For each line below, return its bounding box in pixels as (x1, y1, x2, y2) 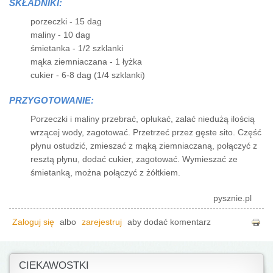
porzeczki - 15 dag (30, 16, 102, 26)
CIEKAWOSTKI (19, 259, 89, 271)
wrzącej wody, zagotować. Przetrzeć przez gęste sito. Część (30, 127, 261, 137)
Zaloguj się (12, 217, 54, 227)
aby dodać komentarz (125, 217, 211, 227)
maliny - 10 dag (30, 30, 90, 40)
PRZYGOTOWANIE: (9, 94, 96, 105)
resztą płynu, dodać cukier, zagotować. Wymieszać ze (30, 154, 238, 164)
